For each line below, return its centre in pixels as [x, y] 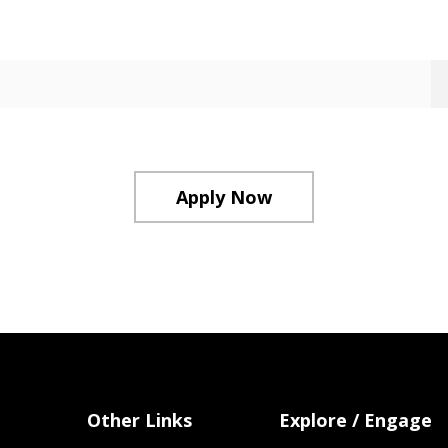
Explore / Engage [355, 420]
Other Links [140, 420]
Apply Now [224, 197]
